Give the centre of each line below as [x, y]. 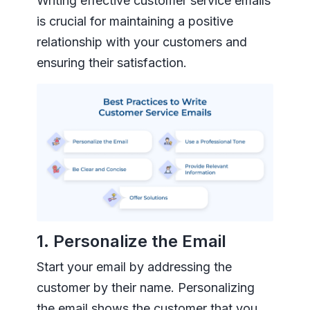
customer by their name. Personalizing [145, 288]
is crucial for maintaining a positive [135, 21]
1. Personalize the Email [131, 241]
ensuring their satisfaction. [111, 62]
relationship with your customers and [142, 42]
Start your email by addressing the [134, 267]
